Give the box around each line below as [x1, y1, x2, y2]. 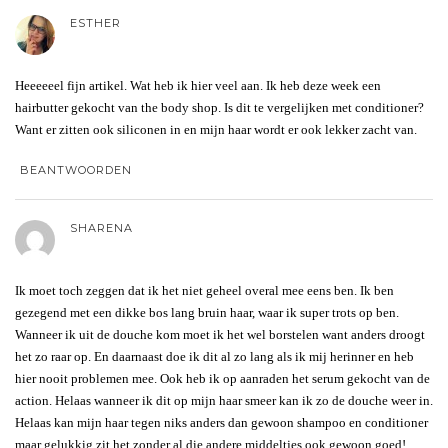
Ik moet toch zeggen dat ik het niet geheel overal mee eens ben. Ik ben [15, 283, 394, 299]
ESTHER [70, 16, 121, 31]
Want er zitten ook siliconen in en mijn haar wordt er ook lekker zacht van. [15, 122, 417, 138]
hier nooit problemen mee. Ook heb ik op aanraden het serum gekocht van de [15, 371, 430, 387]
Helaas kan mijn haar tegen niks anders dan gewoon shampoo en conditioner [15, 415, 428, 431]
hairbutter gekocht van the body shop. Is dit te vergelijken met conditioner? [15, 100, 424, 116]
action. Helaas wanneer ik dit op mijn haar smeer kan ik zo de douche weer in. [15, 393, 433, 409]
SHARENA [70, 221, 133, 236]
